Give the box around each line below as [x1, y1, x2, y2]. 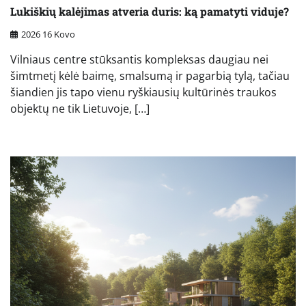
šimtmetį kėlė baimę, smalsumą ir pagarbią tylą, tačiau [10, 68, 290, 83]
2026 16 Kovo [21, 27, 75, 40]
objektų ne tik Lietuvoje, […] [10, 100, 150, 116]
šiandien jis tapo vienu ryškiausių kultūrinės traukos [10, 84, 277, 100]
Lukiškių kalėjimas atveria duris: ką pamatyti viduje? [10, 4, 289, 19]
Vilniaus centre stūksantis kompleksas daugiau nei [10, 51, 268, 67]
